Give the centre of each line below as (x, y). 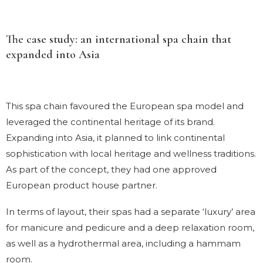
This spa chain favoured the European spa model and (125, 106)
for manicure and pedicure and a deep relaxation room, (130, 227)
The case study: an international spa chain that (119, 39)
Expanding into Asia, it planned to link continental (115, 137)
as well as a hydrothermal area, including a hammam (123, 243)
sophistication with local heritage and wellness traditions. (131, 153)
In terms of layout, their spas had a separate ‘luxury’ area (131, 211)
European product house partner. (82, 185)
